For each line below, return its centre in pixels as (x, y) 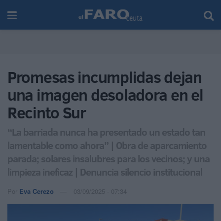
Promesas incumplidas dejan (105, 77)
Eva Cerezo (37, 191)
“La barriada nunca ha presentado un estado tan (106, 131)
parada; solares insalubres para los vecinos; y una (109, 158)
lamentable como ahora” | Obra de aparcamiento (107, 145)
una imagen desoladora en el (105, 95)
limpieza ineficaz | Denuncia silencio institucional (105, 171)
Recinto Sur (47, 112)
